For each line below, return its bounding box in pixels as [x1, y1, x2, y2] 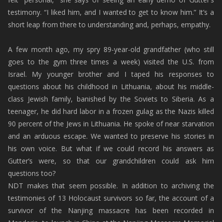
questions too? [8, 168, 56, 178]
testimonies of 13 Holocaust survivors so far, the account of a [8, 193, 214, 203]
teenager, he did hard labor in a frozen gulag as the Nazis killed [8, 107, 214, 116]
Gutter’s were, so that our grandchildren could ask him [8, 156, 214, 166]
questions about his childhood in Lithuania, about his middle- [8, 82, 214, 91]
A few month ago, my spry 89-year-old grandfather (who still [8, 45, 214, 54]
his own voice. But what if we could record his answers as [8, 144, 214, 153]
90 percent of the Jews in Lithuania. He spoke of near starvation [8, 119, 214, 128]
